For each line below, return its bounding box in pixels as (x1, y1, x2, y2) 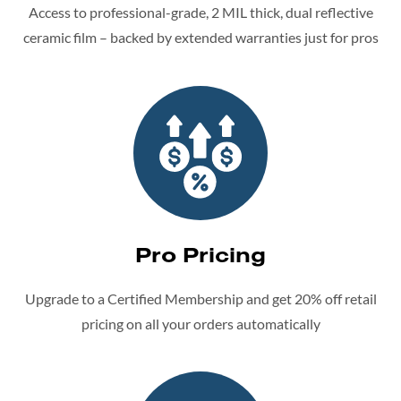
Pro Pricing (135, 240, 266, 268)
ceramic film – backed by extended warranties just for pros (22, 29, 379, 47)
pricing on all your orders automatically (81, 314, 320, 332)
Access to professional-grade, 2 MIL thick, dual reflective (28, 4, 373, 21)
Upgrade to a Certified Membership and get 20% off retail (24, 289, 377, 307)
